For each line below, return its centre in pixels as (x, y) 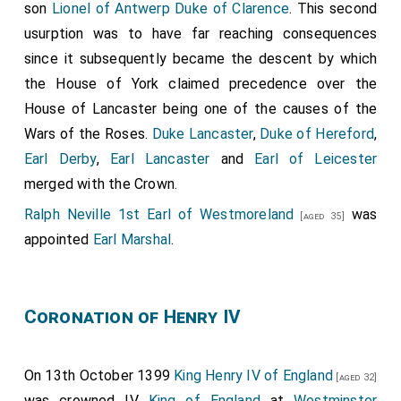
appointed (58, 240)
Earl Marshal (132, 240)
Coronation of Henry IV (132, 317)
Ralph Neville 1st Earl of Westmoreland (159, 215)
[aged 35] (319, 217)
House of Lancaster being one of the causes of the (200, 109)
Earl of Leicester (316, 159)
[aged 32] (355, 378)
